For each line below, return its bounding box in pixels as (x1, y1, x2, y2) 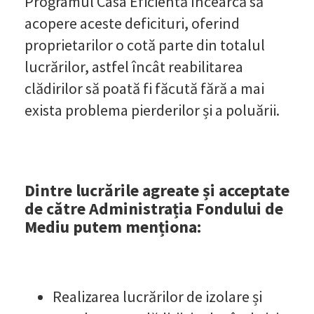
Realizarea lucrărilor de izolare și (53, 286, 262, 306)
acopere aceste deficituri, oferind (25, 13, 240, 33)
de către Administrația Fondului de (25, 197, 283, 219)
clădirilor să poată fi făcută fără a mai (25, 78, 264, 98)
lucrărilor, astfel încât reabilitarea (25, 56, 243, 76)
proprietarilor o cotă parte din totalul (25, 34, 265, 55)
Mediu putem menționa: (25, 215, 201, 238)
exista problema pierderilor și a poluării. (25, 100, 280, 120)
